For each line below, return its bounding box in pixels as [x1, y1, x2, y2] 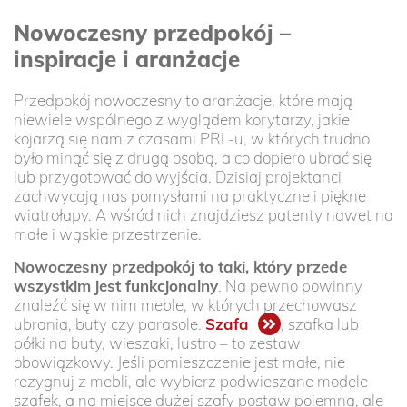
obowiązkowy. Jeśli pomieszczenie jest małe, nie [14, 352, 345, 372]
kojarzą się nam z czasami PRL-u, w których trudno [14, 129, 370, 149]
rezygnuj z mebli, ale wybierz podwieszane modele [14, 372, 368, 392]
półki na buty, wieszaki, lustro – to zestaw [14, 333, 301, 353]
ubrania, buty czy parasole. [14, 314, 205, 334]
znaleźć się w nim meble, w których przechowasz [14, 295, 357, 315]
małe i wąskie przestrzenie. [14, 224, 202, 244]
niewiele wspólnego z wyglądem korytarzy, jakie [14, 110, 350, 130]
